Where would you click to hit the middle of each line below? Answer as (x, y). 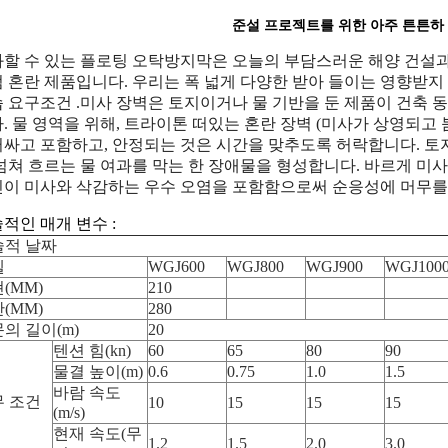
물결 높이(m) (98, 371)
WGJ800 (255, 266)
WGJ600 (176, 266)
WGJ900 (334, 266)
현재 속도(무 (97, 433)
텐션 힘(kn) (92, 350)
